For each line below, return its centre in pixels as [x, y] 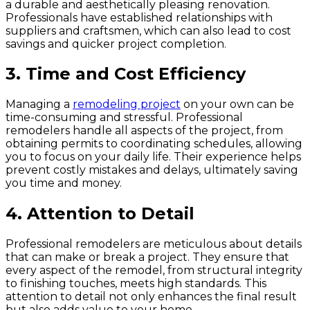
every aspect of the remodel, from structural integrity [154, 271]
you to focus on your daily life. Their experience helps [153, 157]
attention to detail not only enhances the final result [151, 297]
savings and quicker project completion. [116, 44]
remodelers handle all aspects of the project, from [144, 131]
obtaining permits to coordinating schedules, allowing [154, 144]
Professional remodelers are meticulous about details [154, 244]
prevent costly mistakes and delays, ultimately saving [152, 170]
